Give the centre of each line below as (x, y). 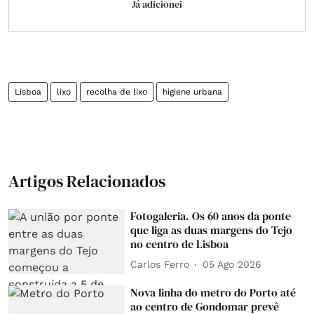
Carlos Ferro (160, 264)
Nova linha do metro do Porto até (213, 293)
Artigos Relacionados (87, 181)
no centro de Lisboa (180, 244)
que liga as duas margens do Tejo (212, 230)
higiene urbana (192, 91)
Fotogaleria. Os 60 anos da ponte (211, 216)
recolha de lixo (117, 91)
